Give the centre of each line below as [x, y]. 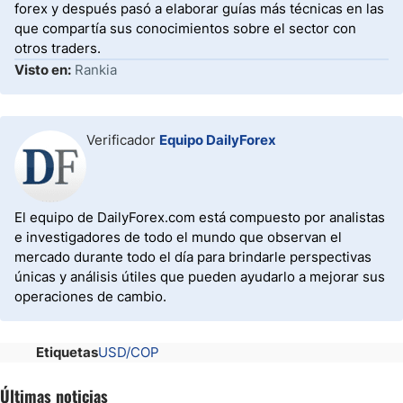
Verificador [123, 140]
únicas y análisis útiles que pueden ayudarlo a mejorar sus [200, 277]
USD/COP [129, 352]
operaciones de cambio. [90, 296]
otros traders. [58, 48]
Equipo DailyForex [218, 140]
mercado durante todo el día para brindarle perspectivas [193, 257]
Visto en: [43, 70]
